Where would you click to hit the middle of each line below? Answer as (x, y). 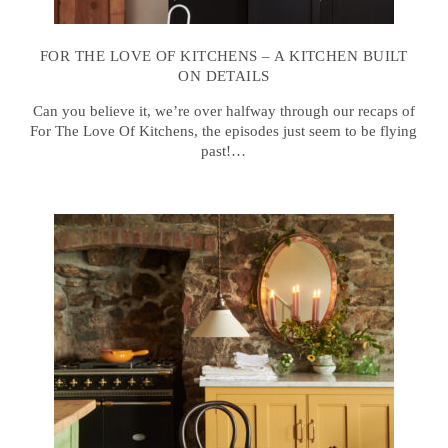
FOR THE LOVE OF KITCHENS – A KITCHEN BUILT (224, 56)
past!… (224, 151)
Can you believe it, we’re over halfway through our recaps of (223, 111)
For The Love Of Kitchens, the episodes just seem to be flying (224, 131)
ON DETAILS (224, 76)
